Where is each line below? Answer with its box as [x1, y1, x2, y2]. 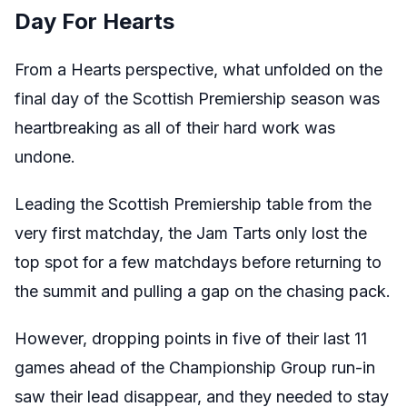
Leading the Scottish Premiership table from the [15, 194, 372, 213]
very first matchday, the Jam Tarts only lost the [15, 223, 367, 243]
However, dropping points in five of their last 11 [15, 328, 367, 348]
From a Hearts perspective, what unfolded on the [15, 59, 382, 79]
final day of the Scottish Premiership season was [15, 88, 380, 108]
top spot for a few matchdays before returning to [15, 252, 382, 272]
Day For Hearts [15, 7, 174, 35]
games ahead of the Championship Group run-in [15, 357, 375, 377]
